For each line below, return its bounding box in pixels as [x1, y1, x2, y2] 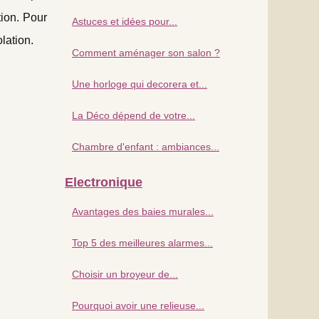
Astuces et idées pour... [72, 15, 177, 27]
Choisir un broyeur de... [72, 268, 178, 280]
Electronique [65, 174, 142, 189]
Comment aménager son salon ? [72, 46, 220, 58]
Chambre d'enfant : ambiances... [72, 140, 219, 152]
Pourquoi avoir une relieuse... [72, 299, 204, 311]
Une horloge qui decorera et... [72, 78, 207, 90]
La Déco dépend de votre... [72, 109, 195, 121]
